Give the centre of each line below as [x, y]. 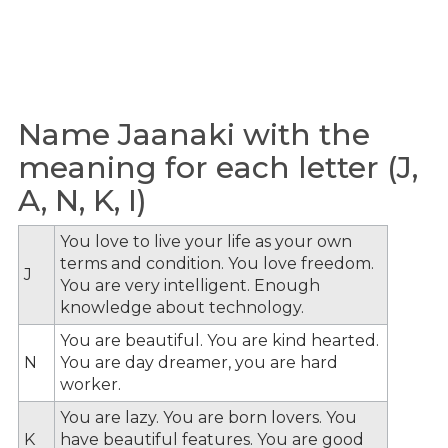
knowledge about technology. [182, 307]
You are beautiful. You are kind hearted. [219, 340]
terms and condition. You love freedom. [217, 263]
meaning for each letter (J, [218, 167]
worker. [90, 384]
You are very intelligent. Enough [190, 285]
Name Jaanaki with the [194, 134]
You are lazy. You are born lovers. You [208, 417]
